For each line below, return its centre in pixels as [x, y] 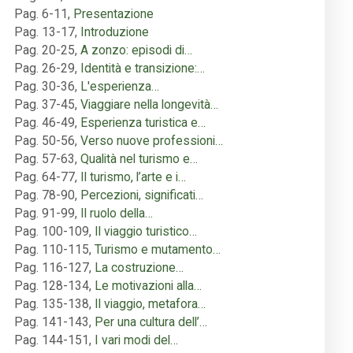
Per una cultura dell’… [151, 322]
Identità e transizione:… [143, 69]
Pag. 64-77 [45, 177]
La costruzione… [139, 268]
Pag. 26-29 [45, 69]
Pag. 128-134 [52, 286]
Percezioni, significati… [142, 195]
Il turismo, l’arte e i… [133, 177]
